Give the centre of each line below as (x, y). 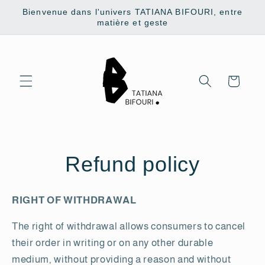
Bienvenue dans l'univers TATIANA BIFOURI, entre (132, 12)
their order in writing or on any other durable (113, 243)
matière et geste (132, 22)
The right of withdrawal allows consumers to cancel (129, 226)
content (37, 20)
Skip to (36, 9)
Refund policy (132, 164)
